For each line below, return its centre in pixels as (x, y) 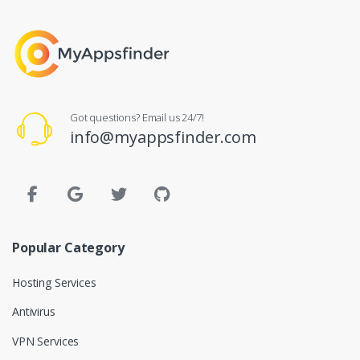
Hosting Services (54, 283)
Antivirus (34, 312)
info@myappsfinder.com (163, 137)
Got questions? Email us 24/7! (137, 118)
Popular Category (68, 248)
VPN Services (46, 341)
